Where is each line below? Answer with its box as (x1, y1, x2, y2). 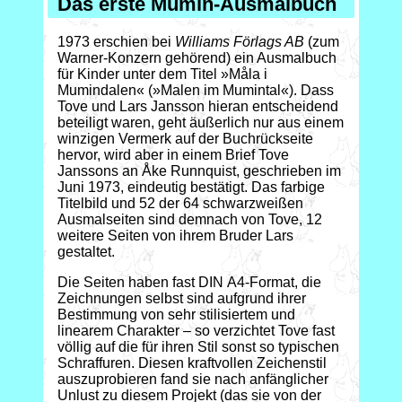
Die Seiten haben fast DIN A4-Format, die (57, 275, 321, 291)
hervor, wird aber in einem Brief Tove (57, 147, 289, 163)
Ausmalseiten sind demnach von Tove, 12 (57, 212, 322, 228)
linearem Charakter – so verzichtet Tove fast (57, 323, 335, 339)
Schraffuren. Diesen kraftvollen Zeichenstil (57, 355, 327, 371)
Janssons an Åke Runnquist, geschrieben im (57, 163, 341, 179)
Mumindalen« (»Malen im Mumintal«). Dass (57, 83, 334, 99)
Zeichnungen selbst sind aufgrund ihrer (57, 291, 306, 307)
